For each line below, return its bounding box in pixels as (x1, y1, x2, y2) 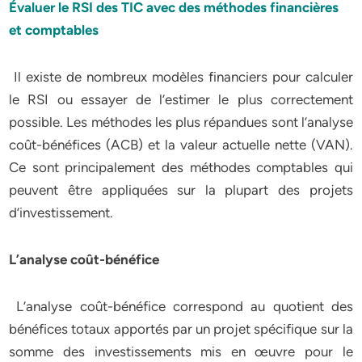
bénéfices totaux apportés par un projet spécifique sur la (9, 321, 353, 337)
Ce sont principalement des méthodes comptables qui (9, 159, 353, 175)
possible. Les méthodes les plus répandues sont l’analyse (9, 114, 353, 130)
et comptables (9, 22, 99, 38)
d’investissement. (9, 204, 117, 221)
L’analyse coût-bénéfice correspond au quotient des (9, 298, 353, 314)
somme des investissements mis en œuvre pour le (9, 343, 353, 360)
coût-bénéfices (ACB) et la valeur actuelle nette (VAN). (9, 137, 353, 153)
